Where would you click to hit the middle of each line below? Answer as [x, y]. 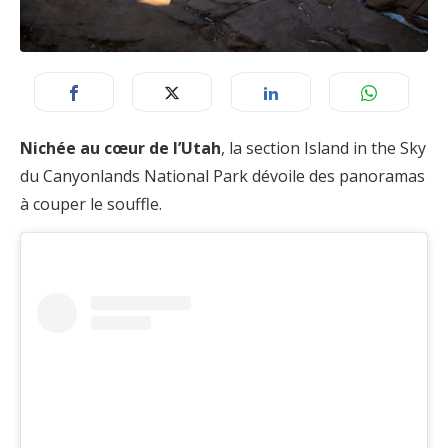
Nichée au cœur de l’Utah [120, 147]
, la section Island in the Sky [323, 147]
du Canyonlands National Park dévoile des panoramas [222, 175]
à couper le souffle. [91, 203]
